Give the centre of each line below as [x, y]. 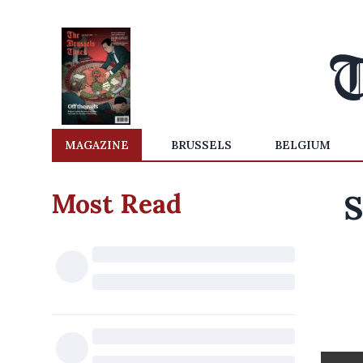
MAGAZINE [97, 145]
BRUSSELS [202, 145]
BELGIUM [302, 145]
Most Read [117, 204]
